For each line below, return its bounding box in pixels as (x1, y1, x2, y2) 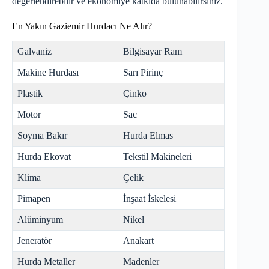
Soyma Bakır (17, 130, 67, 141)
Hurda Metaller (17, 256, 75, 267)
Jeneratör (17, 235, 52, 246)
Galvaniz (17, 46, 52, 57)
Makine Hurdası (17, 67, 79, 78)
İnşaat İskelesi (123, 193, 176, 204)
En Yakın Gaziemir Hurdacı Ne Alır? (12, 21, 152, 32)
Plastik (17, 88, 43, 99)
